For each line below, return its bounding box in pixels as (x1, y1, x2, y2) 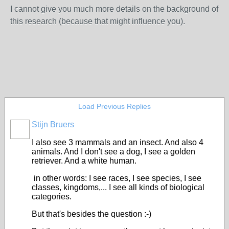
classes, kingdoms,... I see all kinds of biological (32, 183, 204, 192)
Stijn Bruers (32, 120, 74, 129)
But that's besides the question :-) (32, 210, 151, 218)
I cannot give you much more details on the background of (10, 5, 218, 13)
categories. (32, 192, 72, 201)
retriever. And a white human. (32, 156, 136, 165)
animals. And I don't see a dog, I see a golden (32, 147, 195, 156)
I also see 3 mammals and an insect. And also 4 (32, 138, 203, 147)
